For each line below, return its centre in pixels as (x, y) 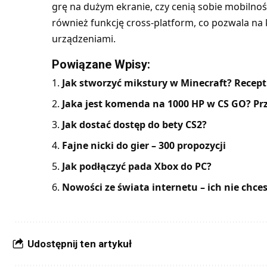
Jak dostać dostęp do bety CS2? (134, 125)
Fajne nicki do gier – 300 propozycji (144, 146)
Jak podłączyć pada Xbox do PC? (136, 167)
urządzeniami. (83, 39)
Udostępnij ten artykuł (80, 244)
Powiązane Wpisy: (101, 65)
